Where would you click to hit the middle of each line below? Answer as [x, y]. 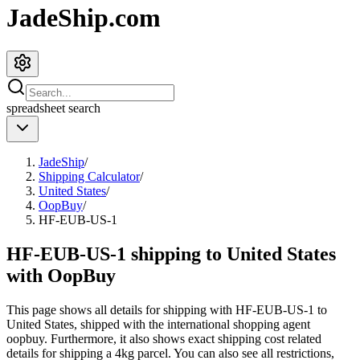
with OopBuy [61, 275]
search [83, 108]
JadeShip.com [84, 18]
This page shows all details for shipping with [121, 309]
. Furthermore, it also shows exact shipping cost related [183, 338]
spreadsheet [36, 108]
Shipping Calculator [89, 176]
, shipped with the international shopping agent [192, 324]
